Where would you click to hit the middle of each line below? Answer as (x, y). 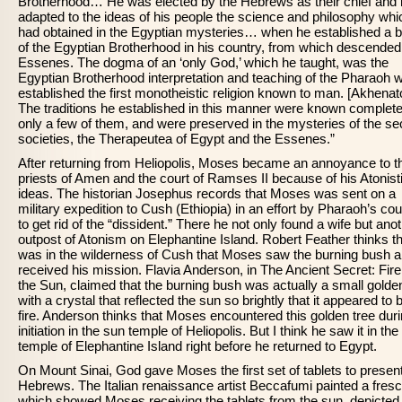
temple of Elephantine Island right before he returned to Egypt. (197, 346)
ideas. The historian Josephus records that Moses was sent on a (207, 193)
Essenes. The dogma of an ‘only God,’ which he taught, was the (203, 62)
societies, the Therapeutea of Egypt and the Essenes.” (176, 139)
